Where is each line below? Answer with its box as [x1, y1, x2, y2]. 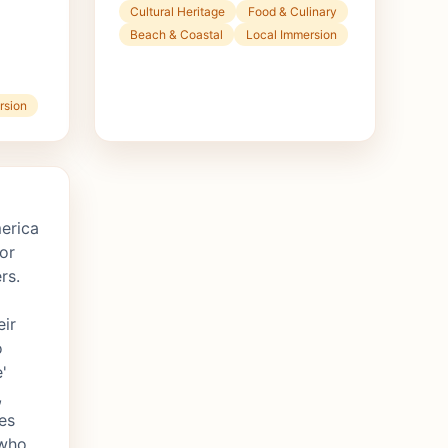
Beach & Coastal [130, 27, 224, 43]
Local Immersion [245, 27, 337, 43]
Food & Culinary [247, 4, 337, 20]
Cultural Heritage [130, 4, 226, 20]
